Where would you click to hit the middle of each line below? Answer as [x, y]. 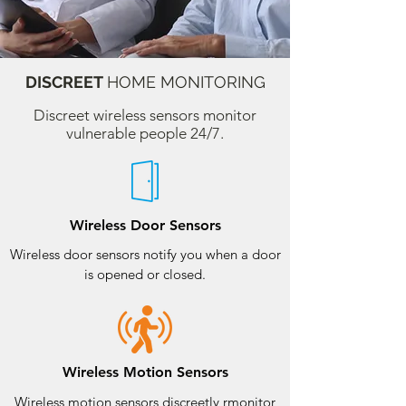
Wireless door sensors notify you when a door [145, 254]
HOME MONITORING [186, 82]
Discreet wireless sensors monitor [145, 115]
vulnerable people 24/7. [145, 133]
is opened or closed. [145, 274]
